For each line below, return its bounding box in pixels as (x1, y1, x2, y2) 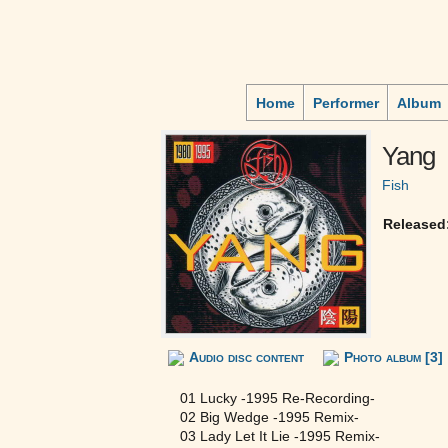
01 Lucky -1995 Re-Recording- (180, 390, 375, 406)
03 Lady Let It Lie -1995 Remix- (180, 428, 380, 444)
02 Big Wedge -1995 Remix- (180, 409, 359, 425)
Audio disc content (189, 349, 304, 365)
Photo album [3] (344, 349, 443, 365)
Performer (313, 95, 379, 111)
